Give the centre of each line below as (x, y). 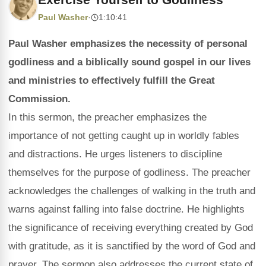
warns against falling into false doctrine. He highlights (126, 209)
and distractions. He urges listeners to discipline (115, 154)
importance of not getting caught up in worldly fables (124, 136)
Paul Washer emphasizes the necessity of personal (128, 44)
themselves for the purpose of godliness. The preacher (129, 172)
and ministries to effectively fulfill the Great (112, 80)
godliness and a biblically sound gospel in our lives (129, 62)
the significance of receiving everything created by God (131, 228)
